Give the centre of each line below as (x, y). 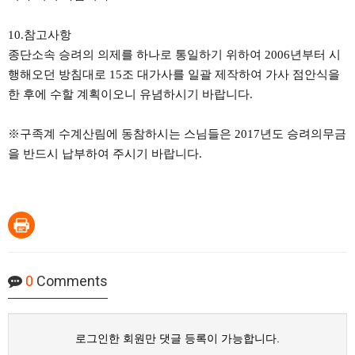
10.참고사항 (40, 35)
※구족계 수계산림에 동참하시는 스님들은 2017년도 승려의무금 (177, 134)
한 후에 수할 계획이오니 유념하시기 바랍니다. (130, 94)
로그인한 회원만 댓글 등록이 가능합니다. (177, 338)
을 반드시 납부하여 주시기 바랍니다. (105, 154)
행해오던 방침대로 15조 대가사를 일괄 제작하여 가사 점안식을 (174, 74)
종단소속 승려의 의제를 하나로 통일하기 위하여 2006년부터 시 (174, 55)
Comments (71, 281)
